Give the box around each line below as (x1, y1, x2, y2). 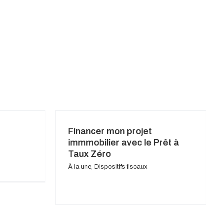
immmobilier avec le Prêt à (68, 138, 179, 148)
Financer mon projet (68, 126, 152, 137)
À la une (68, 163, 91, 171)
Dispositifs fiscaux (94, 163, 147, 171)
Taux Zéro (68, 149, 111, 159)
